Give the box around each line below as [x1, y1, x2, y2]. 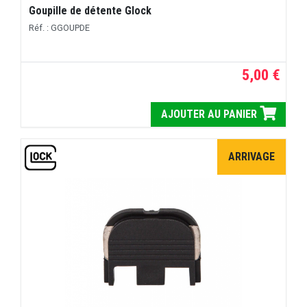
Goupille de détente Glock [29, 3, 152, 17]
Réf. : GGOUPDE [29, 22, 90, 33]
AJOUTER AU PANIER [160, 108, 260, 121]
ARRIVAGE [228, 149, 275, 163]
